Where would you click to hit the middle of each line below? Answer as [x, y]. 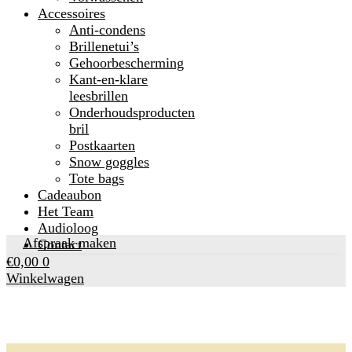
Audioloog [68, 228]
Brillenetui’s [104, 46]
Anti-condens [107, 30]
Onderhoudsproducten [132, 112]
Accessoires [71, 13]
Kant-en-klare [108, 79]
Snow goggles [109, 162]
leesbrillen [99, 96]
